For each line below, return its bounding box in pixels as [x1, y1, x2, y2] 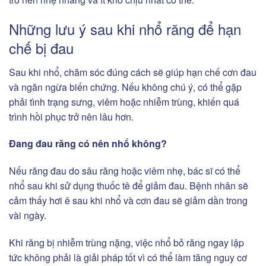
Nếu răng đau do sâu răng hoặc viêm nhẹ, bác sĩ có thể [9, 164, 240, 178]
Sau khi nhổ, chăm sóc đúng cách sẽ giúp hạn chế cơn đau [9, 65, 256, 79]
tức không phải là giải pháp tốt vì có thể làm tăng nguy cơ [9, 251, 247, 265]
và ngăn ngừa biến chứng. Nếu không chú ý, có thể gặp [9, 80, 242, 94]
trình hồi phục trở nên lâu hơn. [9, 109, 136, 123]
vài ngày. [9, 208, 46, 223]
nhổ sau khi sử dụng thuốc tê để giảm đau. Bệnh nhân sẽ [9, 179, 248, 193]
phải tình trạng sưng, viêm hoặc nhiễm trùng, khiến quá [9, 94, 239, 109]
